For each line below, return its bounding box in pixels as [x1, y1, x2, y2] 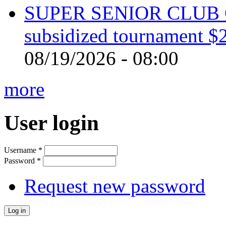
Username [4, 145, 38, 154]
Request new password [24, 175, 205, 197]
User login [4, 111, 99, 135]
